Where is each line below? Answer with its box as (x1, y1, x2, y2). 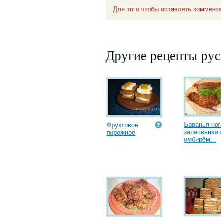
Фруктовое (107, 121, 138, 129)
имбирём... (184, 136, 216, 143)
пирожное (107, 129, 135, 136)
